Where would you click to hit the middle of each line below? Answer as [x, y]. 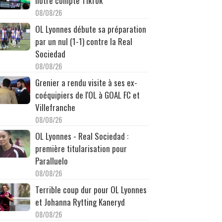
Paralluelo [51, 161]
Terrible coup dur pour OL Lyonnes [91, 189]
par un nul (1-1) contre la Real [83, 41]
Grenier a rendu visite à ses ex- [86, 82]
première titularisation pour [81, 148]
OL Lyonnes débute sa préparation [90, 29]
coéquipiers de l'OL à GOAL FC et [87, 95]
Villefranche [55, 107]
